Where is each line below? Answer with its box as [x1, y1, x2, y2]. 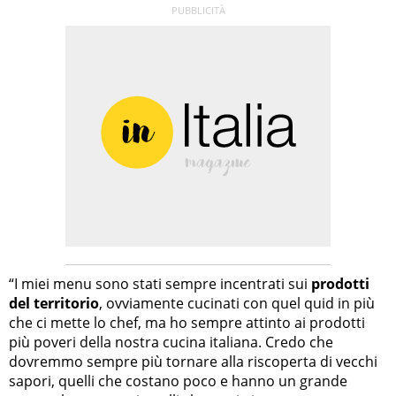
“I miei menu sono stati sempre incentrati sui [9, 274, 311, 294]
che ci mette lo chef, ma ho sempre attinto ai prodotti [9, 313, 365, 333]
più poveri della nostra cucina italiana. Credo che [9, 332, 333, 353]
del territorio [9, 293, 99, 314]
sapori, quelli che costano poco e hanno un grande [9, 371, 347, 392]
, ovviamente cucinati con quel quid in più [99, 293, 375, 314]
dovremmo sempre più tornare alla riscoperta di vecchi [9, 352, 377, 372]
